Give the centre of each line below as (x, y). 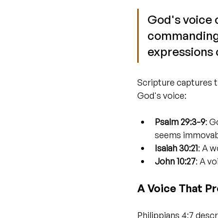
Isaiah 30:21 (176, 148)
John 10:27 (175, 161)
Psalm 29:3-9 (180, 122)
